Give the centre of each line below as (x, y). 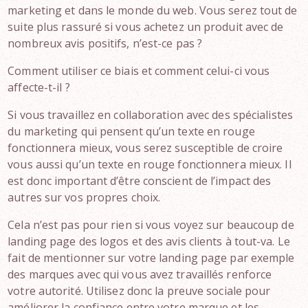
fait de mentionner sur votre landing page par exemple (151, 258)
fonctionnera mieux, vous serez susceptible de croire (145, 148)
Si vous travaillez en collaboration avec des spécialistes (150, 115)
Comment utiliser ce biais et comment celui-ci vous (139, 71)
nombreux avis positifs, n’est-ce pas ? (105, 43)
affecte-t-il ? (39, 87)
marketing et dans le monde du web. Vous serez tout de (153, 10)
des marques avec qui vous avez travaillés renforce (140, 274)
